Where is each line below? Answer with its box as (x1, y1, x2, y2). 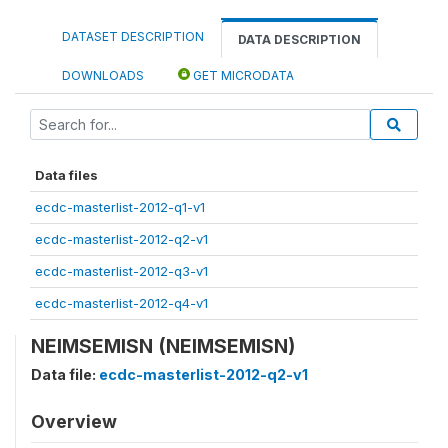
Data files (35, 167, 98, 184)
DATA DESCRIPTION (238, 32, 361, 48)
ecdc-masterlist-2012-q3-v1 (35, 263, 208, 280)
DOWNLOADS (62, 68, 144, 84)
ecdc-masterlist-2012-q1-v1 (35, 199, 205, 216)
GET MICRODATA (190, 68, 294, 84)
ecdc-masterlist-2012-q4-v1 (35, 295, 208, 312)
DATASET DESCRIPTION (62, 29, 204, 45)
